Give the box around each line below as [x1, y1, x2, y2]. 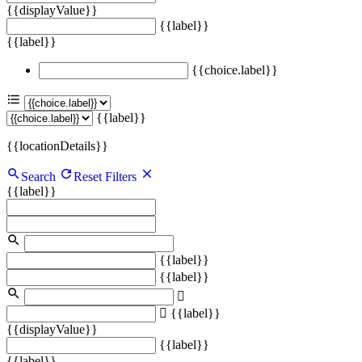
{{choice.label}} [192, 62, 278, 77]
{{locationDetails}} [6, 138, 108, 153]
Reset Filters [74, 169, 140, 183]
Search [21, 169, 56, 183]
